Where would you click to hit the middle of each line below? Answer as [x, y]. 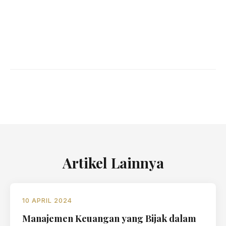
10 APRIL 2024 [47, 201]
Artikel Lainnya [113, 163]
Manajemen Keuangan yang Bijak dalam [109, 218]
